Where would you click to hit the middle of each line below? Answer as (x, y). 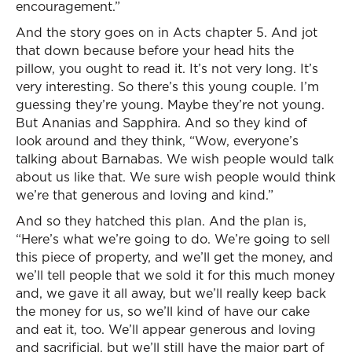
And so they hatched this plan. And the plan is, (161, 221)
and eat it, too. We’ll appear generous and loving (166, 329)
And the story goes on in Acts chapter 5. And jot (167, 32)
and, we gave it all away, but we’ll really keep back (171, 293)
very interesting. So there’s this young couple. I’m (167, 86)
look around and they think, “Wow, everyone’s (157, 141)
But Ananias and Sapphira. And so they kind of (161, 123)
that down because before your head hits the (155, 50)
